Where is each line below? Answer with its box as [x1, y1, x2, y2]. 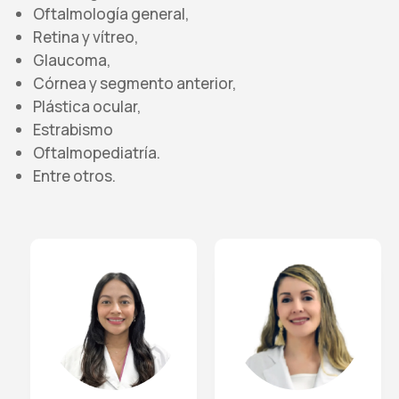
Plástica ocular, [33, 95, 142, 117]
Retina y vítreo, [33, 26, 139, 47]
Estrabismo [33, 118, 113, 140]
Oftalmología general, [33, 3, 190, 24]
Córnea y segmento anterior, [33, 72, 237, 94]
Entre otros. [33, 165, 116, 186]
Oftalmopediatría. [33, 142, 160, 163]
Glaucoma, [33, 49, 111, 70]
